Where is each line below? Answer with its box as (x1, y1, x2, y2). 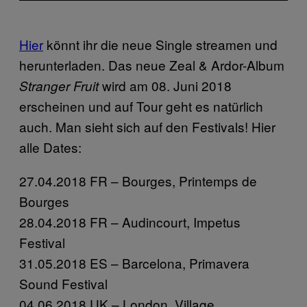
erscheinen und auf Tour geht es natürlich (19, 96, 263, 115)
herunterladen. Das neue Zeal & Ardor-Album (19, 55, 284, 74)
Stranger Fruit (19, 76, 102, 95)
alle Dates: (19, 137, 82, 156)
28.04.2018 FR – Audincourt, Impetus (19, 212, 241, 231)
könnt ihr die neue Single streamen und (43, 34, 278, 53)
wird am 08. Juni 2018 (102, 75, 232, 95)
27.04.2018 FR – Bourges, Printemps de (19, 171, 257, 190)
